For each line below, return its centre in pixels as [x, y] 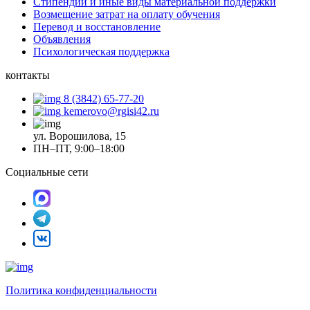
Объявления [62, 39]
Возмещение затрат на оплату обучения [127, 14]
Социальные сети [47, 172]
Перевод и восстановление [97, 26]
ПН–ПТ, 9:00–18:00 [79, 148]
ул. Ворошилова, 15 [80, 136]
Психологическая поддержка [101, 51]
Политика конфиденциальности [81, 290]
